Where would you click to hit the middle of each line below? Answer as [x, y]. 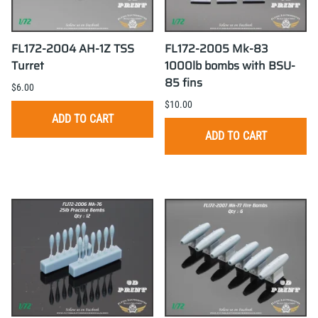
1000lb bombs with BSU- [230, 66]
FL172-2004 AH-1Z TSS [73, 49]
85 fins [183, 83]
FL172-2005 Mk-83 [216, 49]
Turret [28, 66]
